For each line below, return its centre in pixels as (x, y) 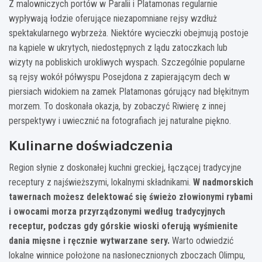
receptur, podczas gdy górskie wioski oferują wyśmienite (123, 226)
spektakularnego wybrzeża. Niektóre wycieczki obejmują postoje (129, 33)
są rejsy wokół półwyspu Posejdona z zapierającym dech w (119, 77)
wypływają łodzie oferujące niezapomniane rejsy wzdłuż (113, 18)
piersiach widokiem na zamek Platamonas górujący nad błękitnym (129, 91)
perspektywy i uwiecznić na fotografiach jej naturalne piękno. (120, 120)
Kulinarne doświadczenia (91, 145)
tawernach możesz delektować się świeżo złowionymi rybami (131, 196)
